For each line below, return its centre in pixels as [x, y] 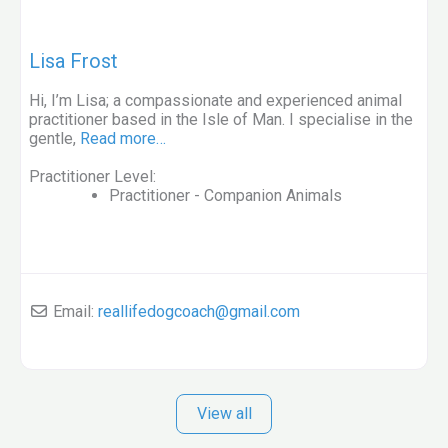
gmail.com [264, 311]
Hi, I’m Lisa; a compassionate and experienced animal [215, 100]
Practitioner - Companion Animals [225, 195]
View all [224, 413]
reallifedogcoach [156, 311]
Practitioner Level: [92, 176]
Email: [75, 311]
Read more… [123, 138]
